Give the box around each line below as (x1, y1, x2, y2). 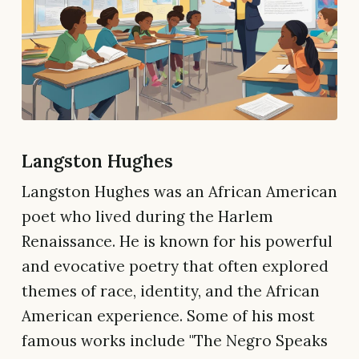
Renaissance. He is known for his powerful (22, 231, 333, 251)
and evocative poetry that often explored (22, 256, 329, 276)
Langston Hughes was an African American (22, 181, 337, 201)
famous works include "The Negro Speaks (22, 330, 328, 350)
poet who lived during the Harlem (22, 206, 273, 226)
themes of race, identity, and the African (22, 280, 320, 301)
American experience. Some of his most (22, 305, 315, 325)
